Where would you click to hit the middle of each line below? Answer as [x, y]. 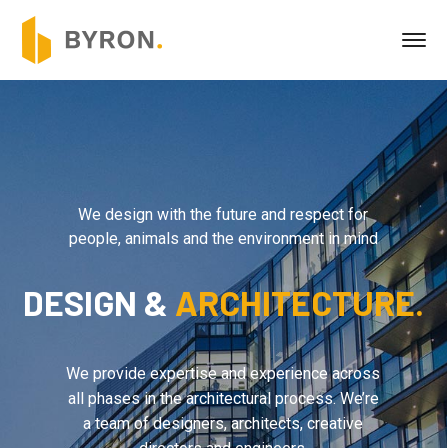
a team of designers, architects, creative [223, 423]
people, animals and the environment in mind [223, 238]
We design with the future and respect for [223, 214]
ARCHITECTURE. [299, 302]
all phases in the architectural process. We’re [223, 398]
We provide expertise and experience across [223, 373]
